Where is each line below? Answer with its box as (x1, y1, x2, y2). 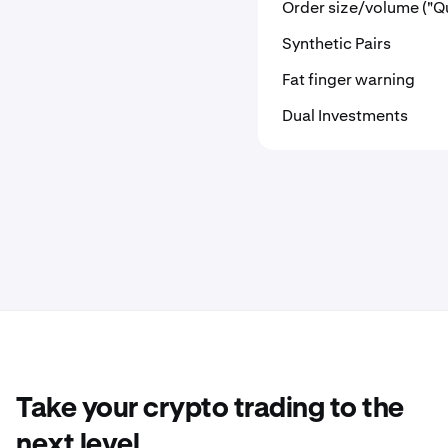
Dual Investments (282, 105, 408, 126)
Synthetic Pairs (282, 33, 391, 54)
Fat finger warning (282, 69, 415, 90)
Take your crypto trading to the (16, 395, 404, 423)
